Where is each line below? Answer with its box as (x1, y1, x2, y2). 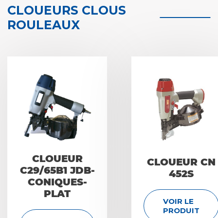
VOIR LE (163, 196, 194, 206)
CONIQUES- (27, 176, 87, 188)
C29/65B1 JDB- (19, 164, 95, 176)
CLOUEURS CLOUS (7, 2, 126, 18)
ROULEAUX (7, 17, 80, 32)
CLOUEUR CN (147, 156, 216, 168)
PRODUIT (163, 205, 200, 215)
